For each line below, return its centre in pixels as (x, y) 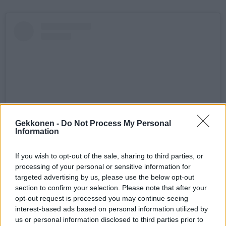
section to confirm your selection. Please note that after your (111, 188)
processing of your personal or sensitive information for (103, 166)
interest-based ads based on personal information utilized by (111, 209)
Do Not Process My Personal (116, 123)
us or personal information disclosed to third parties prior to (109, 219)
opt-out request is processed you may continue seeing (102, 198)
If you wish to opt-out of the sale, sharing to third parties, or (109, 156)
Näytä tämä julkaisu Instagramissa (113, 157)
